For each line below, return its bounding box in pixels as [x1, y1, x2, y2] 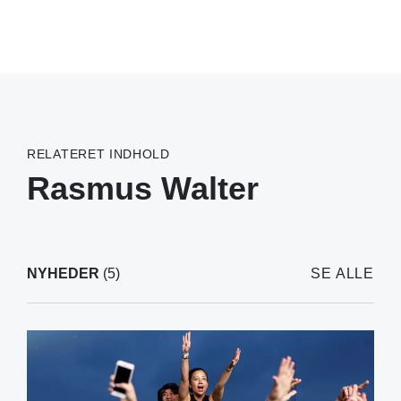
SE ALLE [311, 265, 374, 281]
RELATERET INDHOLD [27, 146, 170, 161]
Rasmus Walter [27, 169, 259, 207]
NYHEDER [27, 265, 99, 281]
